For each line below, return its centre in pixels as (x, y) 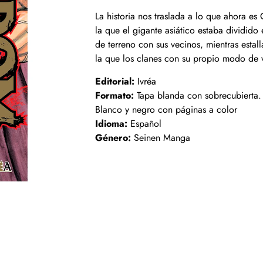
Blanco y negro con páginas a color (166, 109)
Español (144, 123)
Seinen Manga (161, 137)
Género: (113, 137)
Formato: (114, 95)
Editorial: (115, 81)
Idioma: (111, 123)
